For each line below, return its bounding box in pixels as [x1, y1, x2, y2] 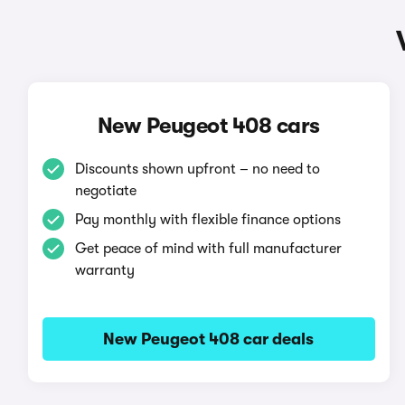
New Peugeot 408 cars [97, 113, 320, 138]
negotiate [74, 183, 137, 199]
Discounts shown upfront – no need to [74, 161, 320, 177]
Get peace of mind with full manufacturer [74, 240, 342, 257]
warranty [74, 262, 135, 278]
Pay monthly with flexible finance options [74, 212, 341, 228]
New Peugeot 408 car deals [103, 330, 315, 348]
